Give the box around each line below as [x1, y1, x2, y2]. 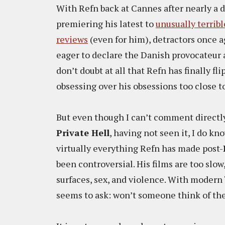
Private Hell [56, 127, 109, 139]
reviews [56, 33, 88, 45]
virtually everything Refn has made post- [56, 142, 223, 154]
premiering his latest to [56, 18, 156, 30]
